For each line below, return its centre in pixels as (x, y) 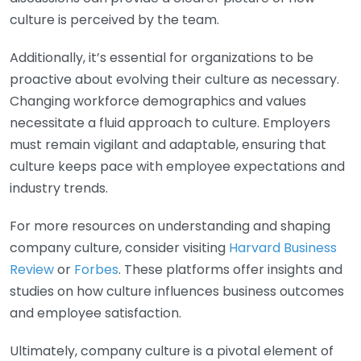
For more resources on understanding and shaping (170, 226)
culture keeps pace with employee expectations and (177, 166)
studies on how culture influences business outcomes (177, 291)
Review (32, 269)
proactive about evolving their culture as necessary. (174, 79)
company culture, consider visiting (119, 247)
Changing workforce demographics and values (158, 101)
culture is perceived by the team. (114, 19)
